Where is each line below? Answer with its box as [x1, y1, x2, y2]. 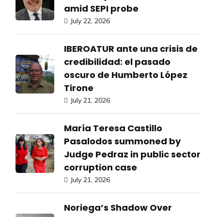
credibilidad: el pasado [64, 56, 170, 68]
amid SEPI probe [64, 2, 139, 15]
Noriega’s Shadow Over [64, 201, 172, 214]
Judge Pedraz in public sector [64, 148, 201, 161]
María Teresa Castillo [64, 122, 162, 135]
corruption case [64, 161, 137, 174]
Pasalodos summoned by [64, 135, 181, 148]
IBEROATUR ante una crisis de [64, 43, 198, 55]
